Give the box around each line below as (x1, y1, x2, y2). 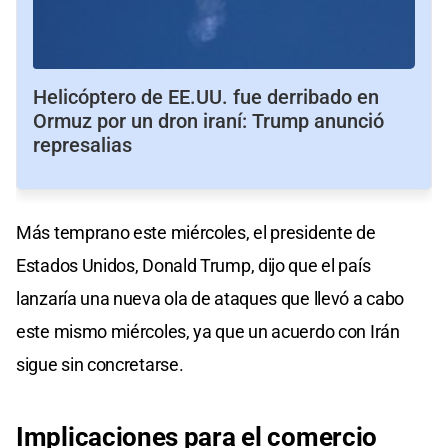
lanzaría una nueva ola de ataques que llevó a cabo (16, 287, 405, 309)
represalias (33, 132, 132, 157)
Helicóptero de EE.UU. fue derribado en (33, 84, 379, 109)
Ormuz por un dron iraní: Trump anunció (33, 108, 384, 133)
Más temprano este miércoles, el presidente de (16, 221, 376, 243)
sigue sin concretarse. (16, 353, 184, 375)
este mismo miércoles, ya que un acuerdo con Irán (16, 320, 400, 342)
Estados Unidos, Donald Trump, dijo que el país (16, 254, 371, 276)
